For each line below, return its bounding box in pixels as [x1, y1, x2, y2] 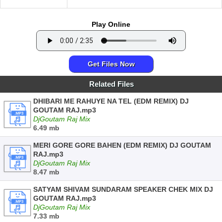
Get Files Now [87, 60, 135, 68]
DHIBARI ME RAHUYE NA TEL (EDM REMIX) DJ [33, 97, 189, 105]
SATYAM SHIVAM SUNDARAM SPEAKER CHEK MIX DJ [33, 185, 213, 193]
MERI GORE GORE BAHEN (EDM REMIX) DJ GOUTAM [33, 141, 211, 149]
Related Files [89, 80, 134, 88]
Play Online [92, 20, 130, 28]
